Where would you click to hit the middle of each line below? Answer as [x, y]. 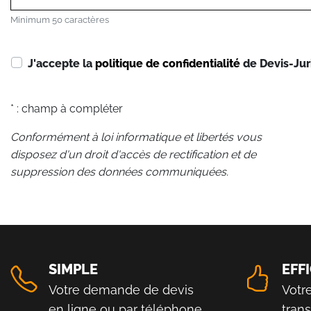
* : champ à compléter [67, 108]
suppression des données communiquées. [119, 171]
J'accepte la [61, 63]
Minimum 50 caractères [60, 19]
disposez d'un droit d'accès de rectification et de [133, 154]
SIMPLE [73, 269]
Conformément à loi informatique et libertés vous [136, 137]
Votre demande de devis [121, 289]
